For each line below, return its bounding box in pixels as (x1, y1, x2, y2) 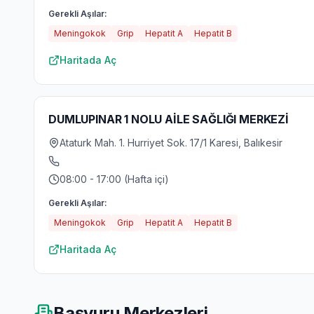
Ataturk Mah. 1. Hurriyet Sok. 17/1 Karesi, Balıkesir (60, 137, 282, 149)
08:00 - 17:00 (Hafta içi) (60, 173, 169, 185)
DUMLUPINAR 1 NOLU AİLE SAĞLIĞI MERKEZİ (48, 112, 289, 126)
